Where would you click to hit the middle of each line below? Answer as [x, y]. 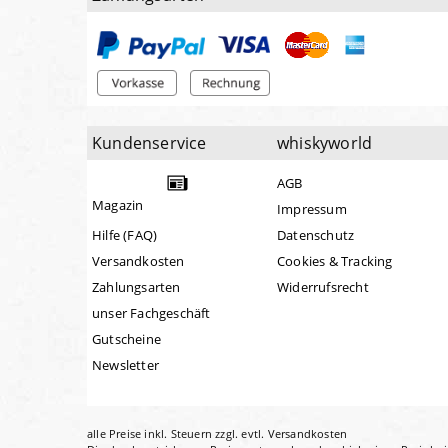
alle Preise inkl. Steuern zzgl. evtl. [177, 434]
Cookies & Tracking [334, 261]
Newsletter [125, 365]
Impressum [311, 209]
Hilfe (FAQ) [125, 235]
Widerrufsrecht [322, 287]
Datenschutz [315, 235]
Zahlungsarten [136, 287]
